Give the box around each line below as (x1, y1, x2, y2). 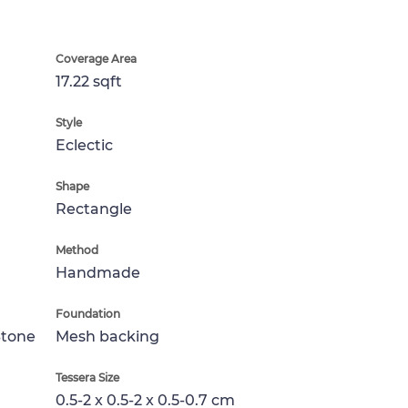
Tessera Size (56, 371, 119, 384)
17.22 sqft (56, 73, 122, 90)
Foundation (56, 307, 120, 321)
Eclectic (56, 137, 113, 154)
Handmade (56, 264, 140, 281)
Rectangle (56, 200, 132, 218)
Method (56, 243, 98, 257)
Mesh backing (56, 328, 159, 345)
